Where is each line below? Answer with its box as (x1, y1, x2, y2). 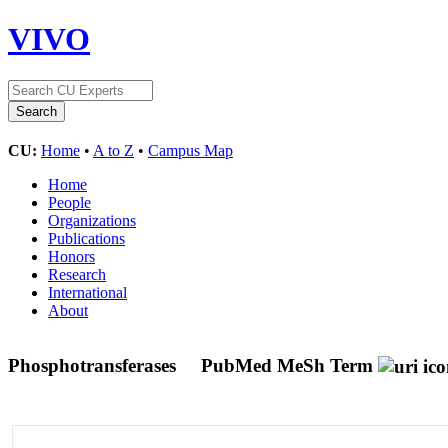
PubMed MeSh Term (201, 354, 373, 376)
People (48, 193, 91, 211)
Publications (48, 229, 125, 247)
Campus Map (148, 141, 233, 159)
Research (48, 265, 106, 283)
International (48, 283, 127, 301)
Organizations (48, 211, 136, 229)
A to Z (93, 141, 134, 159)
